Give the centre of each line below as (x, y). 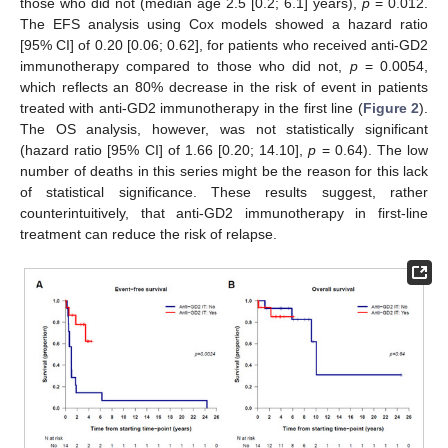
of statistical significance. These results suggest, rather (224, 192)
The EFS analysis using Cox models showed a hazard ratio (224, 24)
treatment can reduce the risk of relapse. (148, 234)
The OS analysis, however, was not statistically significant (224, 129)
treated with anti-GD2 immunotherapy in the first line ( (191, 108)
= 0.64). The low (372, 150)
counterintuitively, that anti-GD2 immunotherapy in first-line (224, 213)
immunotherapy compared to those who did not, (185, 66)
